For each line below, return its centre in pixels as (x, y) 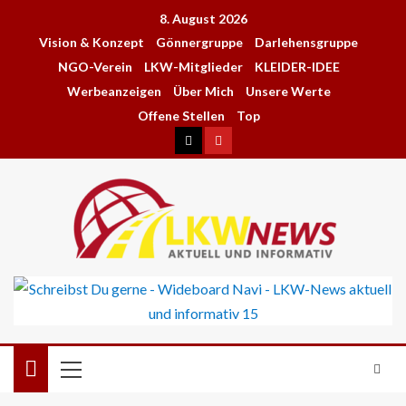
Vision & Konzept (92, 43)
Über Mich (203, 92)
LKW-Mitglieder (193, 67)
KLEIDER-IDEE (297, 67)
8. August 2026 (203, 19)
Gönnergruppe (199, 43)
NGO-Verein (95, 67)
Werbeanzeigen (114, 92)
